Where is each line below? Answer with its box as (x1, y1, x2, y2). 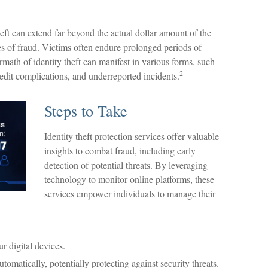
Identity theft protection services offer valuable (44, 130, 219, 142)
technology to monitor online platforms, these (44, 173, 214, 185)
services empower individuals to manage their (44, 187, 215, 200)
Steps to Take (44, 100, 127, 121)
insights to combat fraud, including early (44, 144, 196, 157)
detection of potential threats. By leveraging (44, 159, 208, 171)
